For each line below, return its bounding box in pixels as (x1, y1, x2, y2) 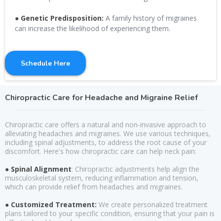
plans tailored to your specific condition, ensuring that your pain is (5, 209, 215, 218)
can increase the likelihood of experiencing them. (15, 24, 170, 33)
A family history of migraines (104, 13, 197, 23)
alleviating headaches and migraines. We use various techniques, (5, 129, 211, 138)
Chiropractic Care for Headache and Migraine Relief (5, 92, 198, 103)
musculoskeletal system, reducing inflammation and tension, (5, 173, 198, 183)
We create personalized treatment (99, 200, 208, 209)
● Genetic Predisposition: (15, 13, 104, 23)
